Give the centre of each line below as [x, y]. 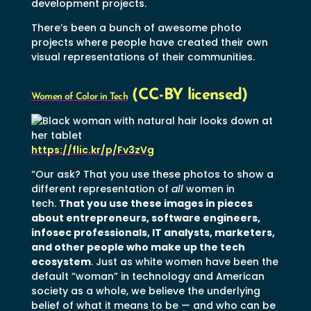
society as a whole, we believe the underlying [145, 291]
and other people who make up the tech [138, 247]
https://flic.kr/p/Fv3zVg [92, 150]
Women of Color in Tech [79, 96]
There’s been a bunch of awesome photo [136, 27]
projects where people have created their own [149, 42]
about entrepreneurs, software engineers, [145, 218]
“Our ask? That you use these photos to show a [152, 174]
